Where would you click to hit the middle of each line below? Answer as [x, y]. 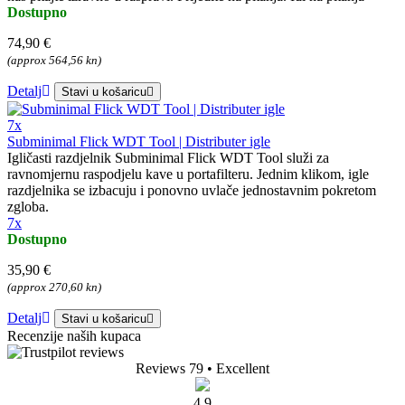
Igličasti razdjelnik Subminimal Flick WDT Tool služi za [168, 158]
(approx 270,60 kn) [54, 287]
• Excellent [238, 369]
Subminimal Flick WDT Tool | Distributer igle [139, 142]
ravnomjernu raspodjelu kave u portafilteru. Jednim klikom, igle [188, 174]
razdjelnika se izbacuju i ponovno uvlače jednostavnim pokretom [192, 191]
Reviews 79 [170, 369]
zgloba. [28, 207]
